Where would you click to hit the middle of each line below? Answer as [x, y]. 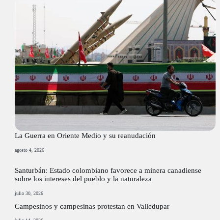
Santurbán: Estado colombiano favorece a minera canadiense [108, 170]
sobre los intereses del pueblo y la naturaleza [83, 179]
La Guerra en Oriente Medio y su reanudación [85, 135]
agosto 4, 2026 [29, 150]
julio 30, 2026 [29, 193]
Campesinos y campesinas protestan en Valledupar [92, 206]
